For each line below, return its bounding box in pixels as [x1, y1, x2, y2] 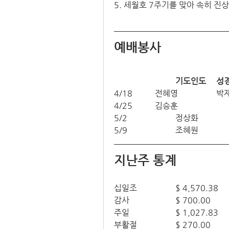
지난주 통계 [114, 153, 176, 168]
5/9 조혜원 [175, 125, 198, 135]
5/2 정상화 [175, 113, 198, 123]
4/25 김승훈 [155, 101, 178, 111]
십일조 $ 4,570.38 [175, 183, 218, 193]
